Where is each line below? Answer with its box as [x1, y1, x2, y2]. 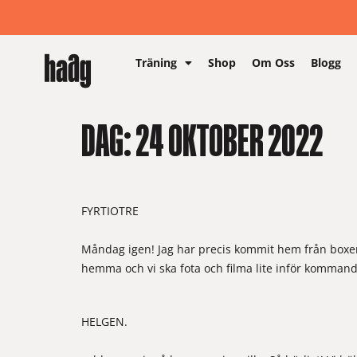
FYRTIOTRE [81, 203, 139, 218]
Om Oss [252, 55, 296, 70]
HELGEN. [81, 314, 127, 330]
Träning [135, 55, 178, 70]
